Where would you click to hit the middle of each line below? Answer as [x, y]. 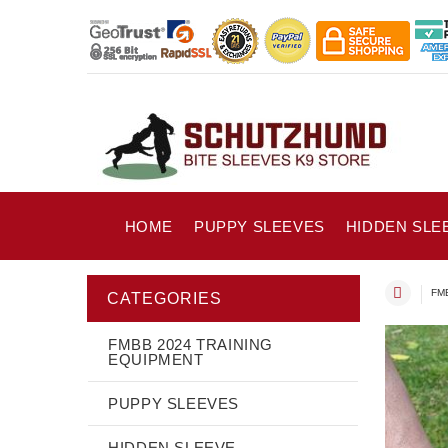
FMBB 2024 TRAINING [191, 344]
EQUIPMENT [156, 359]
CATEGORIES [164, 298]
